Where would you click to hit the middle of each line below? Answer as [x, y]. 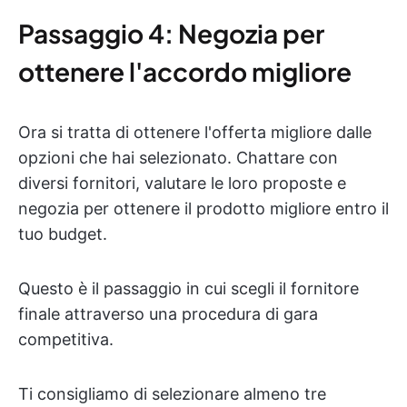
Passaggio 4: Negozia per [171, 33]
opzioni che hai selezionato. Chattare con [178, 158]
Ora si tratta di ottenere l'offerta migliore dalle [195, 132]
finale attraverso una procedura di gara [168, 314]
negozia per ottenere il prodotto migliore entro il [203, 208]
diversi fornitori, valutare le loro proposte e [182, 183]
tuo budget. [63, 234]
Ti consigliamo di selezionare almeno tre [172, 394]
